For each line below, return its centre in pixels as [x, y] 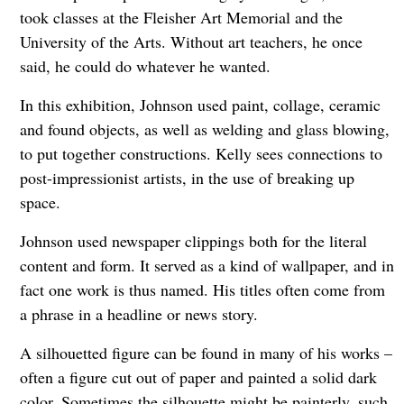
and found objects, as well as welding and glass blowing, [204, 129]
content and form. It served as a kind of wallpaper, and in [207, 265]
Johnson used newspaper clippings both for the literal [193, 240]
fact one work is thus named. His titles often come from [202, 289]
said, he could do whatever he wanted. [150, 65]
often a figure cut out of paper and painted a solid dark [198, 376]
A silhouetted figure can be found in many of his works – [206, 352]
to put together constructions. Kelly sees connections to [201, 153]
